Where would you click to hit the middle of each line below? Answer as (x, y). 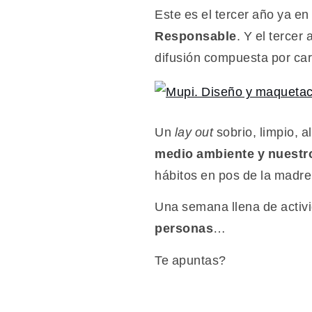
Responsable (196, 36)
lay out (195, 132)
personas (184, 228)
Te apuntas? (190, 260)
